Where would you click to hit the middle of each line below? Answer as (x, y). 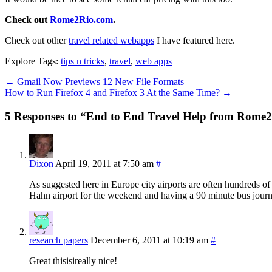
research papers (59, 240)
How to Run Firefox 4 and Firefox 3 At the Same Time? (114, 92)
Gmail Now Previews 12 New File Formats (99, 81)
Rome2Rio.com (81, 19)
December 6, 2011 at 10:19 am (149, 240)
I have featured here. (195, 40)
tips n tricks (83, 61)
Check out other (37, 40)
